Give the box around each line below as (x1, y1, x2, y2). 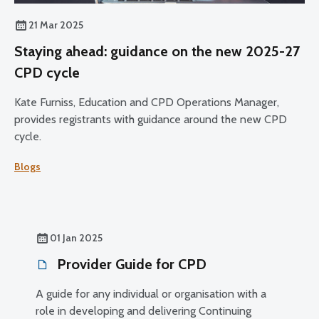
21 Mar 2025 (28, 18, 83, 31)
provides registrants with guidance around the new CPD (14, 112, 287, 126)
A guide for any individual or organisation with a (36, 286, 266, 300)
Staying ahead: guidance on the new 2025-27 (14, 42, 300, 60)
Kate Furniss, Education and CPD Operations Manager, (14, 95, 279, 109)
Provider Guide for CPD (53, 255, 206, 273)
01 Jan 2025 (50, 231, 103, 244)
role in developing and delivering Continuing (36, 303, 251, 318)
